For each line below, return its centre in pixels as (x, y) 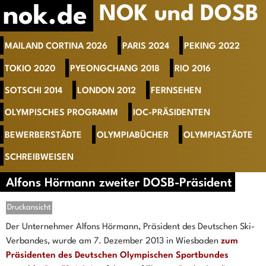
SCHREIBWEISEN (39, 158)
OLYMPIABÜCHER (132, 135)
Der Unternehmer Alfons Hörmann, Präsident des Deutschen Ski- (130, 227)
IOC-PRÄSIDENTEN (171, 113)
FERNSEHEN (176, 91)
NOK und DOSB (179, 15)
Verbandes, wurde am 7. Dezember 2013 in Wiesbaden (113, 242)
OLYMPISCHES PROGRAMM (61, 113)
